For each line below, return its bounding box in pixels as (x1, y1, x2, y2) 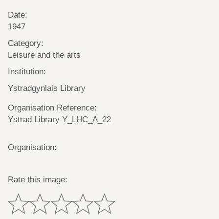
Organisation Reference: (7, 103, 97, 112)
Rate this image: (7, 175, 67, 184)
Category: (7, 38, 44, 47)
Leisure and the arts (7, 50, 81, 59)
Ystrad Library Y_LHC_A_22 (7, 115, 111, 124)
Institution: (7, 66, 46, 76)
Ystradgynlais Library (7, 83, 86, 92)
